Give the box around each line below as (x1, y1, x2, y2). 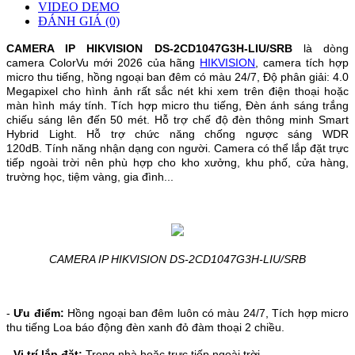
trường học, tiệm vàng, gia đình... (6, 170, 174, 183)
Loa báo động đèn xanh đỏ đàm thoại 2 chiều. (53, 320, 284, 334)
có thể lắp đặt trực (254, 141, 349, 155)
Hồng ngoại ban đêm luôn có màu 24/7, (63, 306, 273, 319)
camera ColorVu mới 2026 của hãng (6, 55, 200, 69)
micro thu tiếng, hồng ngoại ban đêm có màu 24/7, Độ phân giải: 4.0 (6, 70, 349, 83)
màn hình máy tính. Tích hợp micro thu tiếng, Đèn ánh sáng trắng (6, 98, 349, 112)
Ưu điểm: (13, 306, 64, 319)
